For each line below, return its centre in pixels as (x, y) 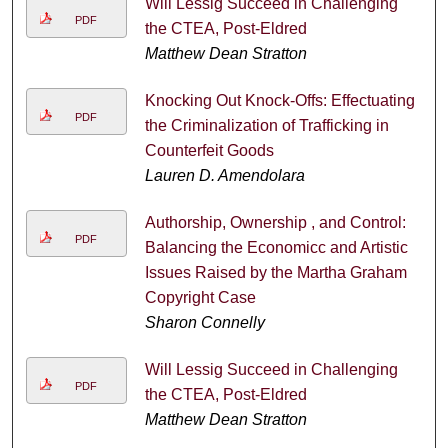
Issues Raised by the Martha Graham (275, 272)
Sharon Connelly (204, 322)
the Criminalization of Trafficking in (266, 125)
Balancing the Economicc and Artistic (276, 247)
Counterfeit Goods (209, 150)
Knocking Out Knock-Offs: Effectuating (279, 100)
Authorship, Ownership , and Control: (275, 222)
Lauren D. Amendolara (224, 175)
